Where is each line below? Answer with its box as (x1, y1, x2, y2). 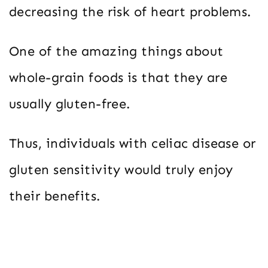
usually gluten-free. (9, 95, 130, 112)
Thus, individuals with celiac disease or (9, 135, 256, 151)
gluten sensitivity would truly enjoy (9, 161, 233, 178)
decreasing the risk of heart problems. (9, 3, 251, 20)
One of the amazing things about (9, 42, 224, 59)
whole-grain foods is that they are (9, 69, 227, 86)
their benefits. (9, 187, 100, 204)
